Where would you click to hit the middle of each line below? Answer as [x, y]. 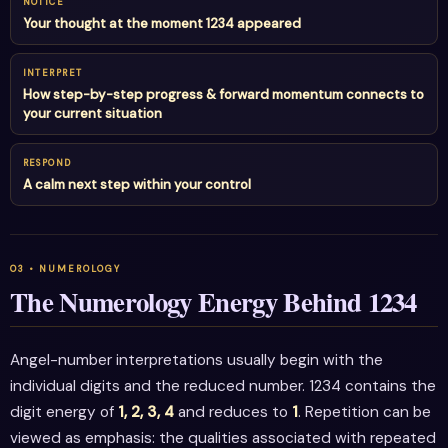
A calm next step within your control [136, 184]
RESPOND [47, 162]
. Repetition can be [364, 412]
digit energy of [64, 412]
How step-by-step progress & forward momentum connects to [223, 94]
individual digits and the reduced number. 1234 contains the [223, 386]
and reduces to [233, 412]
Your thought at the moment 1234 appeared [161, 23]
